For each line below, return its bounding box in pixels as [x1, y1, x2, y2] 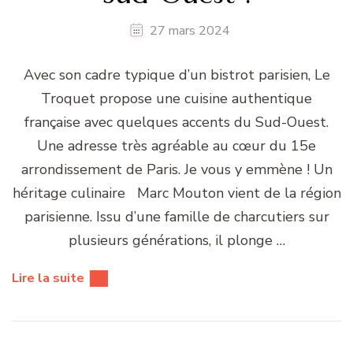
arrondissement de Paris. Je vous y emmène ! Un [20, 160, 333, 180]
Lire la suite [12, 269, 84, 288]
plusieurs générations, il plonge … [68, 231, 285, 251]
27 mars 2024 [149, 22, 230, 40]
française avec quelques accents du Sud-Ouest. [24, 113, 329, 132]
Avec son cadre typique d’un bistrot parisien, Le [23, 65, 330, 85]
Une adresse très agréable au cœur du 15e [37, 136, 316, 156]
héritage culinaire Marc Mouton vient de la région [12, 184, 341, 203]
